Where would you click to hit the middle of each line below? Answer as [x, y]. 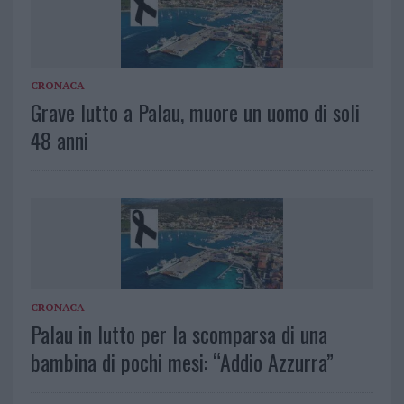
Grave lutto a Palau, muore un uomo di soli [195, 111]
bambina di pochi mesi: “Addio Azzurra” [182, 361]
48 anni [59, 139]
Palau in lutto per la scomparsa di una [179, 333]
